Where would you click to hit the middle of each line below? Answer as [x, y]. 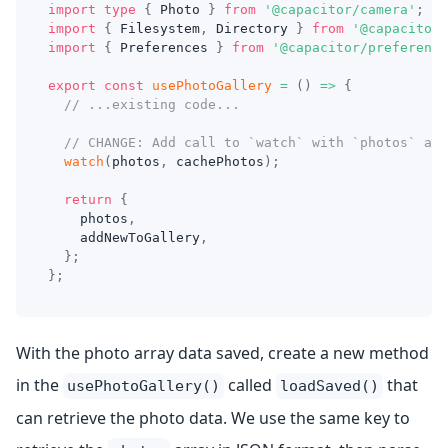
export [72, 85]
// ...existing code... [152, 104]
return [88, 199]
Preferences [164, 47]
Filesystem [156, 28]
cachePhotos [216, 161]
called [250, 385]
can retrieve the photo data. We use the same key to [213, 418]
